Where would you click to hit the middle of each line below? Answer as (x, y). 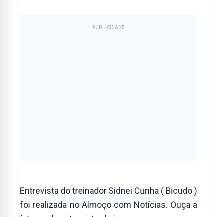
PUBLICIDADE (108, 27)
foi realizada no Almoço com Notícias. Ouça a (108, 205)
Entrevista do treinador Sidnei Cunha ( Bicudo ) (108, 191)
